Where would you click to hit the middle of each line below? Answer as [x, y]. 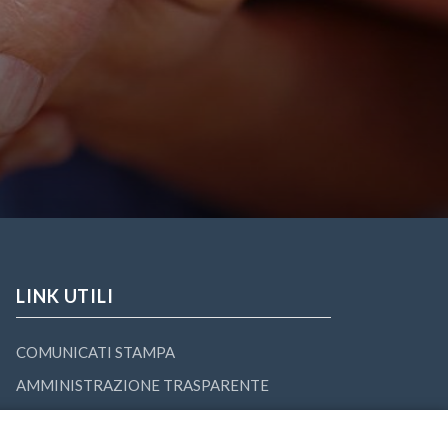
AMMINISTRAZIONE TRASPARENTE [142, 385]
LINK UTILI [65, 296]
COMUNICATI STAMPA [95, 352]
